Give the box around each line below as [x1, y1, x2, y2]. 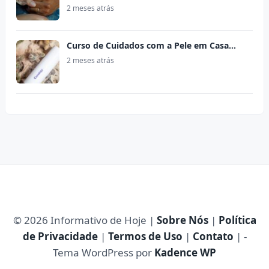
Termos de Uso [107, 229, 183, 244]
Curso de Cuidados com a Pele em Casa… [67, 40, 236, 52]
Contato [192, 229, 234, 244]
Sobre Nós [156, 213, 208, 228]
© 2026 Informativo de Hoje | [13, 213, 157, 228]
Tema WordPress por [53, 246, 154, 260]
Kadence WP [154, 246, 216, 260]
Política [218, 213, 256, 228]
